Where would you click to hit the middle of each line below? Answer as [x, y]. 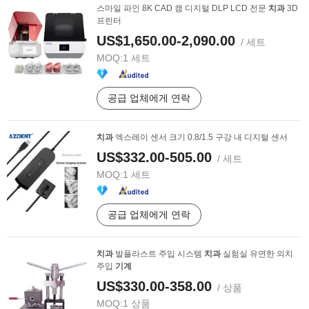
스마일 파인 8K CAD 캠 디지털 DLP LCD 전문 [182, 8]
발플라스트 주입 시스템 [159, 254]
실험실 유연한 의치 [257, 254]
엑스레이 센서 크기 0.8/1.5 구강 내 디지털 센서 [200, 137]
